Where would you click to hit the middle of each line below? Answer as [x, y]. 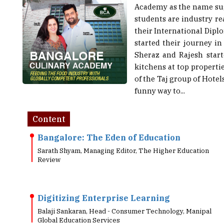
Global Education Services [79, 205]
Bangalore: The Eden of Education [109, 122]
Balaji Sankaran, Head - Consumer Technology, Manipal [124, 196]
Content [49, 104]
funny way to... [160, 76]
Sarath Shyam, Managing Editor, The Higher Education [123, 136]
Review [49, 145]
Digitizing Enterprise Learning [104, 183]
